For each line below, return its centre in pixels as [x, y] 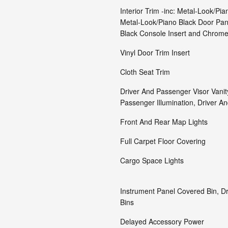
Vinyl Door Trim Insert [155, 52]
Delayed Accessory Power [162, 221]
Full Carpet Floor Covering [163, 141]
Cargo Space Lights [152, 160]
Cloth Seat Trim [145, 72]
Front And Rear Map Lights [164, 122]
